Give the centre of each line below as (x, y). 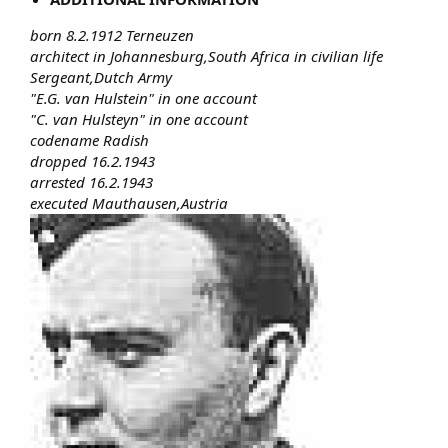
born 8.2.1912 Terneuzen (112, 34)
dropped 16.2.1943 (92, 160)
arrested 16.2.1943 (91, 181)
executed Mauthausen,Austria (131, 202)
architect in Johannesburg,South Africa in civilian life (206, 55)
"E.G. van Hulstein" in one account (143, 97)
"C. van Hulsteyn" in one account (139, 118)
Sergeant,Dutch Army (101, 76)
